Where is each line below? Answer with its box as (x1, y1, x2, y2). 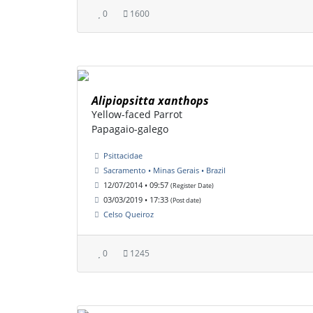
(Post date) (170, 196, 201, 205)
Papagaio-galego (92, 122, 168, 136)
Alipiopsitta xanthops (92, 93, 209, 109)
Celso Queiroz (103, 209, 154, 220)
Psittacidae (103, 150, 143, 161)
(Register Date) (170, 181, 214, 191)
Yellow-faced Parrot (92, 108, 182, 122)
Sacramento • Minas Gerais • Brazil (103, 165, 226, 176)
